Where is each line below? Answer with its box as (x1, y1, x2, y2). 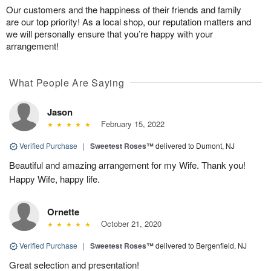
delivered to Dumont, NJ (155, 140, 235, 151)
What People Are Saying (9, 75, 125, 90)
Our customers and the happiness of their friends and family (6, 2, 241, 16)
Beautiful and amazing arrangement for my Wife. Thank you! (9, 158, 246, 171)
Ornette (47, 204, 79, 218)
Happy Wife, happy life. (9, 172, 100, 185)
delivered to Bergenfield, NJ (155, 240, 247, 250)
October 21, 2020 (96, 217, 162, 229)
